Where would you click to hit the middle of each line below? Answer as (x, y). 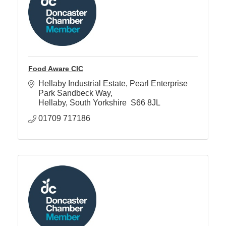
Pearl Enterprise (159, 84)
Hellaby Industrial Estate (82, 84)
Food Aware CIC (56, 69)
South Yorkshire (99, 103)
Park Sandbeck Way (74, 93)
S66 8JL (146, 103)
